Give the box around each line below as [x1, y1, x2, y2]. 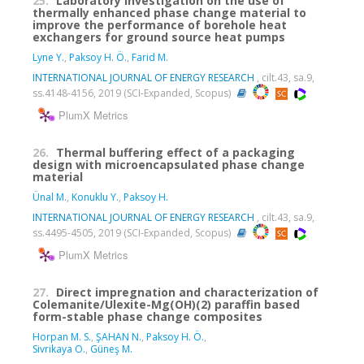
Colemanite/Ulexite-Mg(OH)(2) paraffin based [32, 297, 300, 312]
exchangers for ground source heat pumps [32, 29, 285, 45]
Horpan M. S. [32, 330, 91, 344]
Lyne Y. [32, 50, 64, 64]
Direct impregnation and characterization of [56, 284, 318, 300]
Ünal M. [32, 190, 67, 204]
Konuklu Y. [71, 190, 119, 204]
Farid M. [132, 50, 168, 64]
